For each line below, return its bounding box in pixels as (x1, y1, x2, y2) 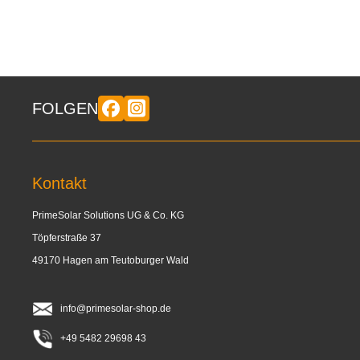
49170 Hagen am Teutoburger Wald (32, 254, 189, 266)
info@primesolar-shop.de (52, 302, 171, 314)
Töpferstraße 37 (32, 231, 101, 243)
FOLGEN (32, 99, 98, 117)
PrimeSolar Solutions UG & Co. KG (32, 209, 184, 221)
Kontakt (32, 174, 87, 192)
